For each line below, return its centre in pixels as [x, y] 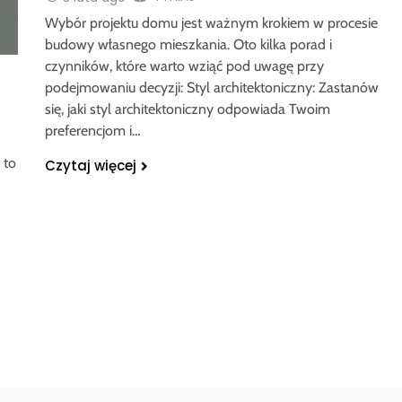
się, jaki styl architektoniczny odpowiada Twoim [187, 109]
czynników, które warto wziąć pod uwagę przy [184, 66]
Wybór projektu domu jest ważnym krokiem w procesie [211, 22]
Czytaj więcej [90, 165]
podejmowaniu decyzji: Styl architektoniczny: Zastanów [211, 87]
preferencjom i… [92, 130]
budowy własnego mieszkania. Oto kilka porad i [188, 44]
